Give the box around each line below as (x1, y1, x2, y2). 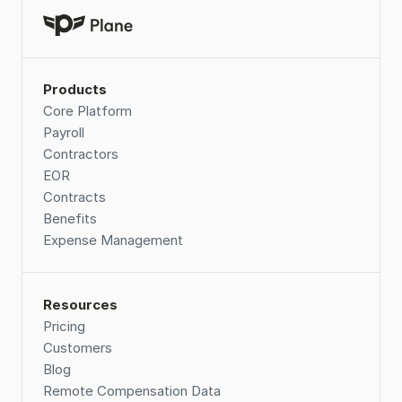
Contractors (43, 144, 118, 162)
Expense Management (43, 231, 183, 249)
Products (43, 80, 107, 98)
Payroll (43, 123, 84, 141)
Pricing (43, 317, 85, 335)
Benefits (43, 209, 97, 227)
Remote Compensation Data (43, 381, 224, 399)
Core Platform (43, 101, 132, 119)
